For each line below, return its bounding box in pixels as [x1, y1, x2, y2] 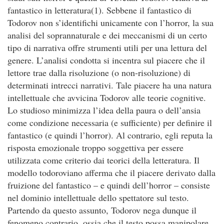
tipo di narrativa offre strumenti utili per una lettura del [7, 41, 207, 53]
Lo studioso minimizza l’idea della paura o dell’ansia [7, 104, 200, 116]
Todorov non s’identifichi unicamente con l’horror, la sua [7, 16, 213, 28]
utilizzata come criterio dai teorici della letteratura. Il [7, 154, 199, 166]
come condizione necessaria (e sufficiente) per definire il [7, 116, 212, 128]
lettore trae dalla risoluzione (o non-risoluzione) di [7, 66, 190, 78]
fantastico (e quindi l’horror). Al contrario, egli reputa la [7, 129, 212, 141]
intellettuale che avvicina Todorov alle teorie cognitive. [7, 91, 206, 103]
